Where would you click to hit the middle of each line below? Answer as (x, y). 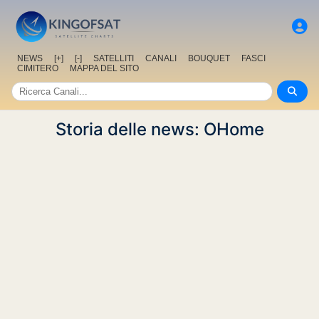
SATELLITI (114, 59)
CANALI (161, 59)
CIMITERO (38, 69)
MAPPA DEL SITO (104, 69)
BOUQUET (209, 59)
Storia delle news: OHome (159, 130)
